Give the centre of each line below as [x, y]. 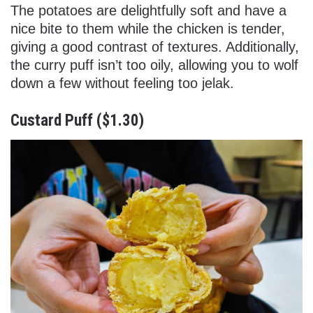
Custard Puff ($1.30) [77, 120]
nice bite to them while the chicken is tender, [148, 28]
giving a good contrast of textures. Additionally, [155, 46]
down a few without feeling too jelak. [122, 83]
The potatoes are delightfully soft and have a [148, 10]
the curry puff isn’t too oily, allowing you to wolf [154, 65]
